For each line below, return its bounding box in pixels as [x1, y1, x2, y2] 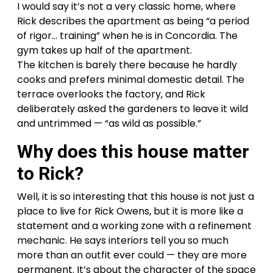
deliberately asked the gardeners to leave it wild [17, 101, 248, 116]
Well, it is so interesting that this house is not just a [17, 189, 254, 204]
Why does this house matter [17, 140, 249, 162]
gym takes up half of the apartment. [17, 43, 192, 57]
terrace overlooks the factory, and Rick [17, 87, 205, 101]
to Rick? [17, 162, 83, 184]
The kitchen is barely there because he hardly [17, 57, 237, 72]
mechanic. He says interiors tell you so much [17, 233, 229, 247]
